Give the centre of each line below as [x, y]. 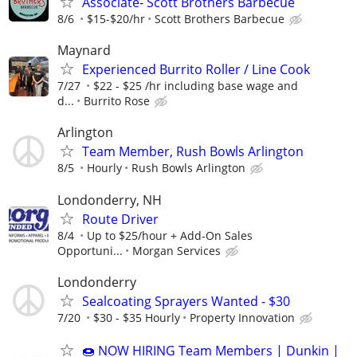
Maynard [84, 51]
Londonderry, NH [110, 200]
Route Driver [120, 219]
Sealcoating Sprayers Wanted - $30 [186, 301]
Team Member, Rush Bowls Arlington [193, 152]
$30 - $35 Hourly [137, 317]
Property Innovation [242, 317]
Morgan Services [177, 250]
